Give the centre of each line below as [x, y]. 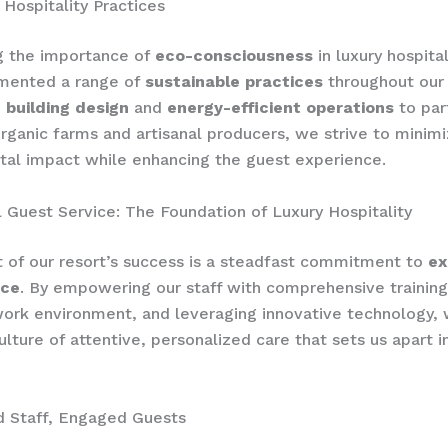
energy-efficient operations [280, 108]
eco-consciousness [234, 56]
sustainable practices [234, 82]
